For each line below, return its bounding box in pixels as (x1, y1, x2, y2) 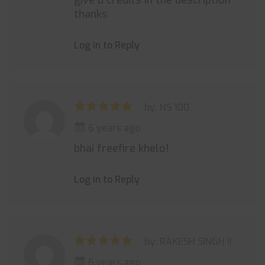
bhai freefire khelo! (74, 141, 169, 156)
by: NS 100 (144, 101, 189, 114)
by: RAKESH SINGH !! (144, 235, 232, 248)
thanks (74, 7, 108, 21)
